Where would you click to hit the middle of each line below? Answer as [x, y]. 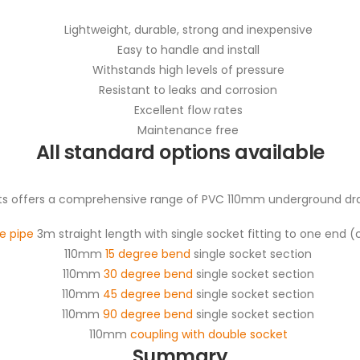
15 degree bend [148, 254]
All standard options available [180, 152]
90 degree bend [148, 314]
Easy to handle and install [188, 49]
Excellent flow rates [188, 110]
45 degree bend [148, 294]
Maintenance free [188, 130]
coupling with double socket [209, 334]
